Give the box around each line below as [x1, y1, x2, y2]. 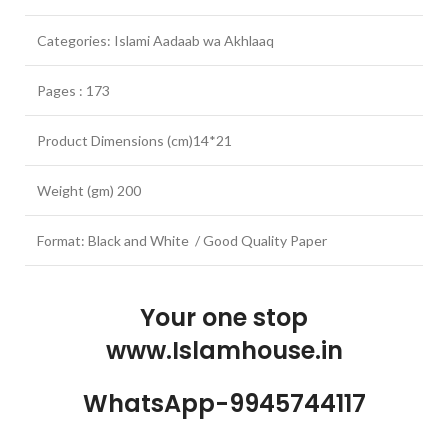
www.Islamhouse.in [105, 334, 343, 368]
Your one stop [140, 301, 308, 335]
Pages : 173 [37, 82, 110, 100]
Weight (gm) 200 [37, 182, 141, 200]
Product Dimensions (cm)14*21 [37, 132, 232, 150]
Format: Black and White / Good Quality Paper [37, 232, 327, 250]
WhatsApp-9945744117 [82, 387, 366, 421]
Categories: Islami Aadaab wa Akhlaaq [37, 32, 274, 50]
